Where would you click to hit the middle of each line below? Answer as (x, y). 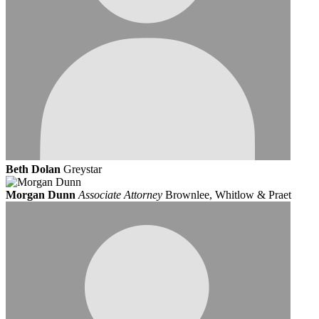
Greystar (83, 169)
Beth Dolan (33, 169)
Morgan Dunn (41, 195)
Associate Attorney (120, 195)
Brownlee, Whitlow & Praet (228, 195)
